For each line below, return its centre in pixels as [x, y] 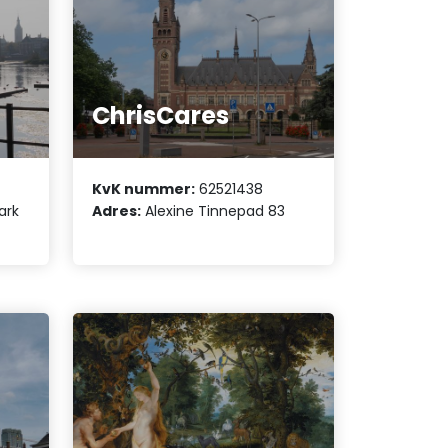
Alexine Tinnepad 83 [213, 210]
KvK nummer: [144, 188]
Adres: [117, 210]
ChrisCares [161, 116]
